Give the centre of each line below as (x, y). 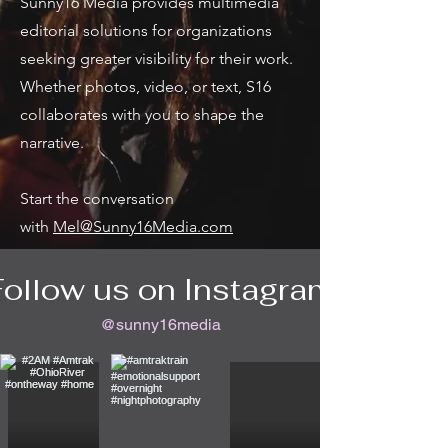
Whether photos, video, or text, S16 (145, 86)
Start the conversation (97, 198)
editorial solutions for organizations (146, 30)
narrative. (52, 142)
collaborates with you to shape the (142, 114)
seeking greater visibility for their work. (156, 58)
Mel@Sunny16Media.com (143, 226)
